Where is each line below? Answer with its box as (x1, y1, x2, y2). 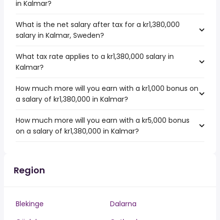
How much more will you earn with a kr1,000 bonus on (16, 83, 198, 93)
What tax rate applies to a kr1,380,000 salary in (16, 52, 174, 61)
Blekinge (16, 199, 44, 209)
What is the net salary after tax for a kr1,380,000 (16, 20, 180, 29)
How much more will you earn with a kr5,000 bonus (16, 115, 190, 125)
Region (14, 164, 45, 176)
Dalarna (110, 199, 137, 209)
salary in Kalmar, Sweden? (16, 30, 104, 40)
